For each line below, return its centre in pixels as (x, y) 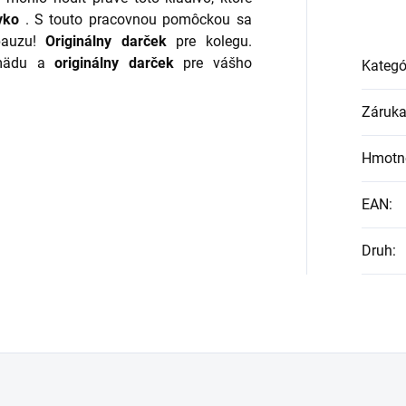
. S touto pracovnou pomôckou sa (135, 19)
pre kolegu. (209, 41)
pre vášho (213, 63)
